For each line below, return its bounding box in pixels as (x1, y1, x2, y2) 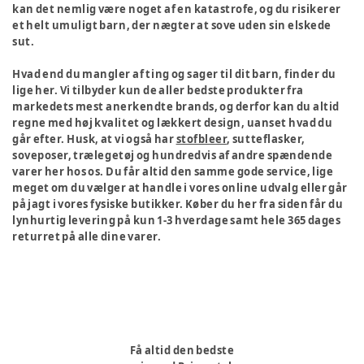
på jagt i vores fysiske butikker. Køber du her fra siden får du (12, 197, 344, 211)
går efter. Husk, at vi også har (12, 132, 176, 146)
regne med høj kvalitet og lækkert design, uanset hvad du (12, 115, 333, 130)
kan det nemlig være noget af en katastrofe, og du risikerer (12, 2, 341, 16)
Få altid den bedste (129, 343, 235, 357)
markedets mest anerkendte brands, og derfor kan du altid (12, 99, 340, 114)
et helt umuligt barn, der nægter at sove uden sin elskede (12, 18, 331, 32)
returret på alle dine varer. (12, 229, 162, 244)
